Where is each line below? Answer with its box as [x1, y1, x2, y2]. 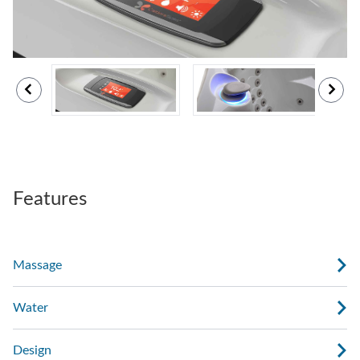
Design [13, 344, 51, 358]
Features [13, 190, 87, 210]
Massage [13, 259, 62, 272]
